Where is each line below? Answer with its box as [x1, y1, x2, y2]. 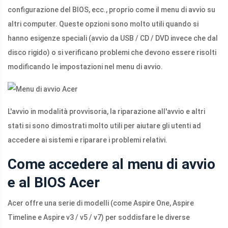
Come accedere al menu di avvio [8, 156, 215, 173]
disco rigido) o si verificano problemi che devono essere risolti [8, 48, 216, 57]
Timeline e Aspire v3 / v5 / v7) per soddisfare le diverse [8, 213, 190, 222]
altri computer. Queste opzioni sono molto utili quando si [8, 20, 198, 28]
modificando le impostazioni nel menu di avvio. [8, 63, 163, 71]
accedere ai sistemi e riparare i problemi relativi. [8, 136, 167, 145]
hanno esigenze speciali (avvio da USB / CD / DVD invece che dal [8, 34, 218, 43]
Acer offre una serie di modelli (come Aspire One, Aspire [8, 199, 194, 208]
